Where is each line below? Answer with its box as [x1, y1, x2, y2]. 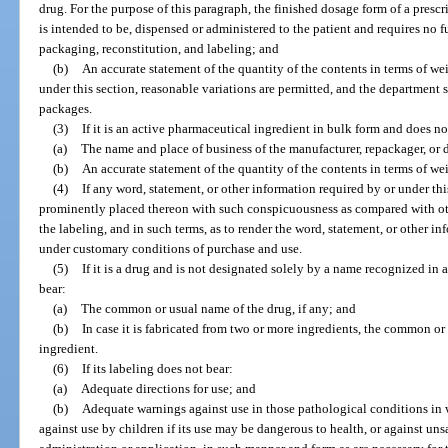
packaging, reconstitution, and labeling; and [39, 40, 280, 56]
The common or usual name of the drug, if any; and [80, 300, 356, 316]
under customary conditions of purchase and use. [39, 240, 303, 256]
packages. [39, 100, 93, 116]
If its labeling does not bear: [81, 360, 233, 376]
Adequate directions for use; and [80, 380, 256, 396]
